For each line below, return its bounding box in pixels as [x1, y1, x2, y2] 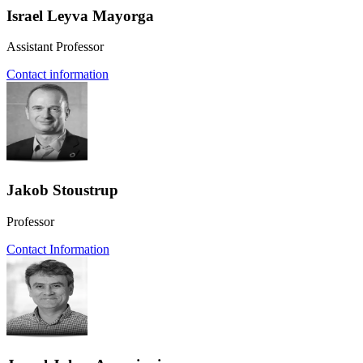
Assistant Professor [6, 40, 104, 54]
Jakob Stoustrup [6, 181, 118, 199]
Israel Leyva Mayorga [6, 6, 154, 24]
